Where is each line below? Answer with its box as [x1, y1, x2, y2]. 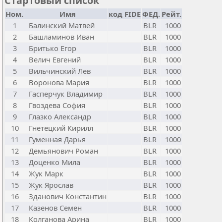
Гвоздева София [29, 100, 85, 110]
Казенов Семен [29, 203, 82, 213]
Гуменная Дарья [29, 134, 86, 144]
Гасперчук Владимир [29, 89, 103, 99]
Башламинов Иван [29, 32, 94, 42]
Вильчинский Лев [29, 66, 91, 76]
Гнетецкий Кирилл [29, 123, 93, 133]
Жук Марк [29, 168, 63, 178]
